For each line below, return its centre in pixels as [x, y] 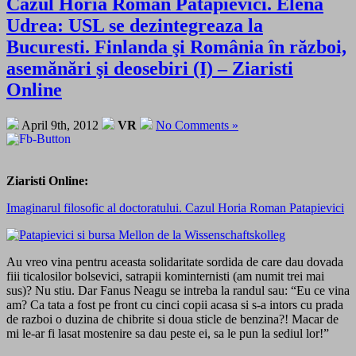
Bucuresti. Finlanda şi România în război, [176, 46]
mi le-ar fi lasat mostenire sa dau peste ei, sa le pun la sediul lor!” [168, 333]
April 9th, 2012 [60, 125]
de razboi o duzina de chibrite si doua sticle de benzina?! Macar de [172, 319]
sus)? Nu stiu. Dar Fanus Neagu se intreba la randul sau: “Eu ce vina [178, 290]
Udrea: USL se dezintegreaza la [135, 25]
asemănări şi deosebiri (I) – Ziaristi [150, 68]
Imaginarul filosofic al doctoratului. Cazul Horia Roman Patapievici [175, 207]
